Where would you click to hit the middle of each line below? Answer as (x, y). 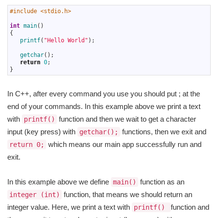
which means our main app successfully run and (124, 144)
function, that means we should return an (127, 194)
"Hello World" (66, 40)
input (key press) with (42, 131)
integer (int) (35, 194)
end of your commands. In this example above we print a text (104, 106)
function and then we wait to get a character (127, 119)
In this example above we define (59, 182)
